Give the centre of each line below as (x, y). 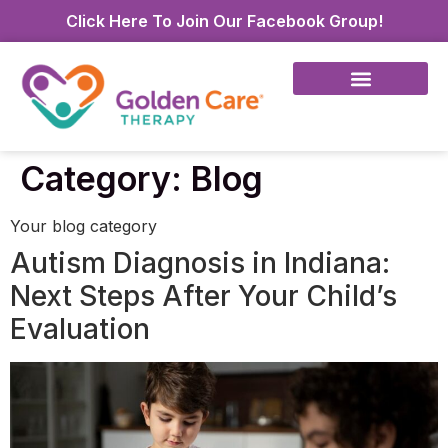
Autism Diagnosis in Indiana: (200, 263)
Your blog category (83, 226)
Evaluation (80, 329)
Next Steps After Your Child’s (203, 296)
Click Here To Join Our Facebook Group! (224, 21)
